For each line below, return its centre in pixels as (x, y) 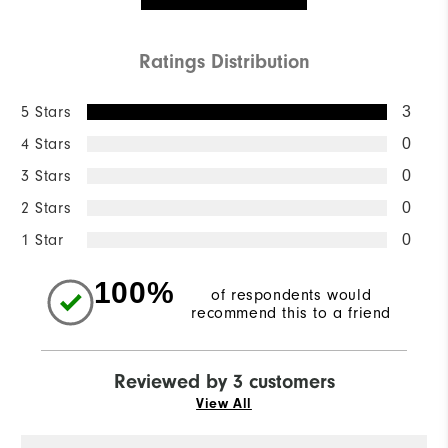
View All (224, 404)
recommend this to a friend (291, 313)
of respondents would (291, 295)
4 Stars (46, 144)
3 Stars (46, 176)
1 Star (42, 240)
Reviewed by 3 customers (224, 382)
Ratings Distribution (224, 62)
